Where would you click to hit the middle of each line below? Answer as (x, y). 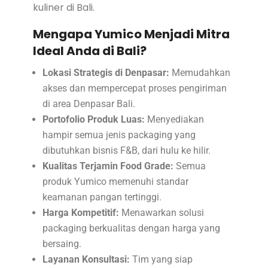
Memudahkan (200, 72)
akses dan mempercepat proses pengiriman (134, 88)
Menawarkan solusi (161, 212)
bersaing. (62, 243)
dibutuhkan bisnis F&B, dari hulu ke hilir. (126, 150)
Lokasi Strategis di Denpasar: (106, 72)
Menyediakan (174, 119)
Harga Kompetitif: (80, 212)
